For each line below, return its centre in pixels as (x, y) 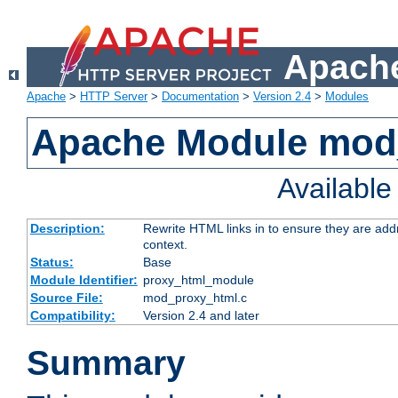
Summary (106, 363)
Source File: (66, 298)
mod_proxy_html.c (195, 298)
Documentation (200, 97)
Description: (67, 229)
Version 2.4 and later (201, 316)
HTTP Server (114, 97)
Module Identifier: (84, 280)
